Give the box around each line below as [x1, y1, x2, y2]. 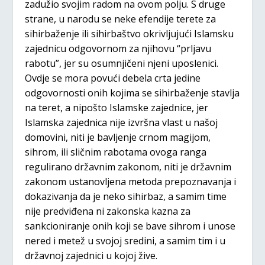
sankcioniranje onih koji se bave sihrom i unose [25, 219, 236, 232]
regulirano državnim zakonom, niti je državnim [25, 160, 232, 173]
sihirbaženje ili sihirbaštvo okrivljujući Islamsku [25, 27, 234, 40]
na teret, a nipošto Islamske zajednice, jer [25, 101, 209, 114]
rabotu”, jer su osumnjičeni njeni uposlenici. [25, 56, 219, 70]
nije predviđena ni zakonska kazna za [25, 204, 191, 218]
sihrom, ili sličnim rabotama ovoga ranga [25, 145, 207, 159]
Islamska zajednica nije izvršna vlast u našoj [25, 115, 218, 129]
